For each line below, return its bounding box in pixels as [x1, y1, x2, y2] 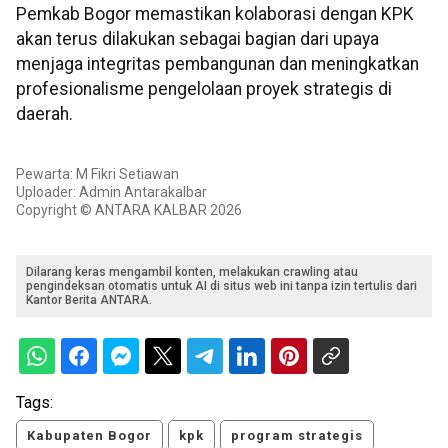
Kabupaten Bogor [27, 428, 152, 444]
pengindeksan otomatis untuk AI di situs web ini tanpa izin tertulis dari [26, 279, 417, 294]
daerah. [16, 104, 73, 125]
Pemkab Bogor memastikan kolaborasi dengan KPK [16, 4, 414, 25]
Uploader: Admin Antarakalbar [16, 184, 207, 201]
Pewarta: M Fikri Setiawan [16, 166, 179, 183]
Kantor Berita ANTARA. [26, 293, 152, 308]
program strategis [231, 428, 363, 444]
